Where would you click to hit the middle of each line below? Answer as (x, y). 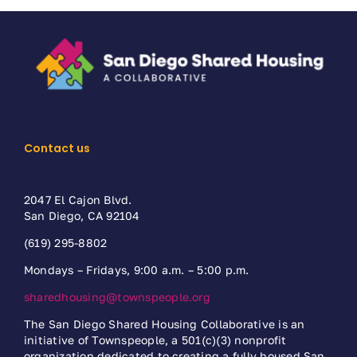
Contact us (57, 149)
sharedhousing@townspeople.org (117, 297)
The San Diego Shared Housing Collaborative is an (164, 324)
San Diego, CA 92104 (82, 216)
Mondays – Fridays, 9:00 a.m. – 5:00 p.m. (136, 270)
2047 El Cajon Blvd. (78, 200)
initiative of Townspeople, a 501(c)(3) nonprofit (155, 340)
